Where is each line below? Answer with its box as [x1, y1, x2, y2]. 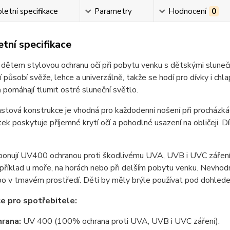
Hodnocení [168, 6, 206, 16]
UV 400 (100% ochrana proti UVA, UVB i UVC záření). [21, 216, 220, 227]
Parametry [94, 6, 132, 16]
